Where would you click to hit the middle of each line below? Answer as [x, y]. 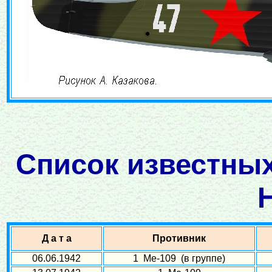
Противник [179, 238]
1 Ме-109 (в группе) [179, 258]
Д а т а [56, 238]
